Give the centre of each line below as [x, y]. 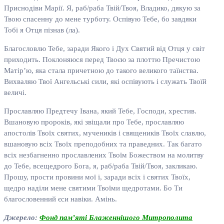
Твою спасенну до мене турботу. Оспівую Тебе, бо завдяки [100, 19]
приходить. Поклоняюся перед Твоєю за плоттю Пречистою [102, 60]
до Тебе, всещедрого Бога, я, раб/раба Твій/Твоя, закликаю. [101, 166]
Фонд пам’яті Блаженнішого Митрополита [116, 218]
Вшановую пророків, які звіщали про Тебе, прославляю [94, 122]
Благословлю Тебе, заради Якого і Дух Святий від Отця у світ [104, 49]
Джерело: [22, 218]
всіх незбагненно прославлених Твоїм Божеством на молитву [104, 155]
